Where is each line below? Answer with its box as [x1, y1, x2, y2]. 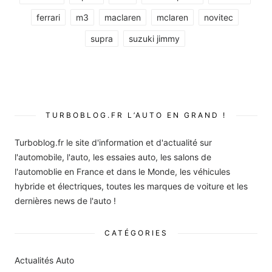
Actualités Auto [15, 254, 74, 265]
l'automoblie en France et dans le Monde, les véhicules [15, 166, 230, 177]
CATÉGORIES [104, 228, 168, 237]
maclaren [104, 12, 141, 22]
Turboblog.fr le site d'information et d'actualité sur [15, 137, 212, 148]
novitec [204, 12, 233, 22]
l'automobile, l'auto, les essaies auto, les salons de [15, 151, 211, 162]
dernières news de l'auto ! [15, 195, 116, 206]
